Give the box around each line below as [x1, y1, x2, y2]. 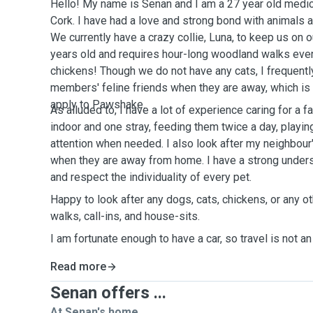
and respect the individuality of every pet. [50, 170, 252, 184]
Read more [50, 260, 106, 273]
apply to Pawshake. [50, 98, 145, 111]
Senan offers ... [50, 283, 166, 303]
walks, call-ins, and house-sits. [50, 210, 203, 223]
